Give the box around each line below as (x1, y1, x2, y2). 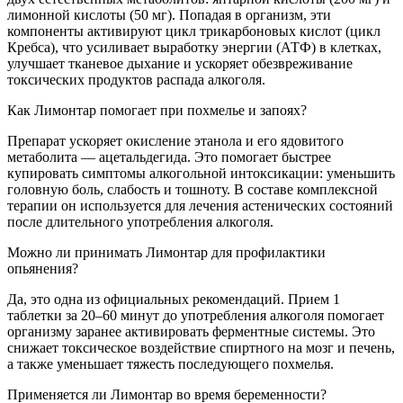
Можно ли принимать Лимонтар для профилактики (7, 244, 326, 260)
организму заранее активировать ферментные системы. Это (7, 323, 375, 339)
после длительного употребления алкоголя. (7, 213, 273, 229)
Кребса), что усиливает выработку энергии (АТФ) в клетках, (7, 39, 381, 55)
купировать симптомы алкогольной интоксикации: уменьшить (7, 165, 395, 181)
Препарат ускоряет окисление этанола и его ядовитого (7, 132, 344, 148)
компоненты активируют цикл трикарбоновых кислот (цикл (7, 22, 381, 39)
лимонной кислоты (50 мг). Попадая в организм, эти (7, 6, 331, 22)
